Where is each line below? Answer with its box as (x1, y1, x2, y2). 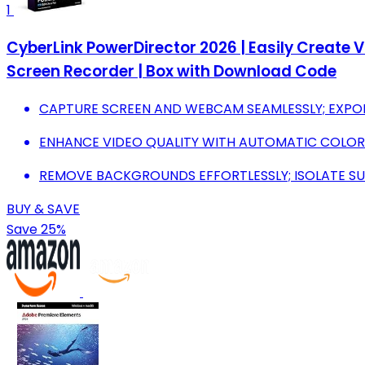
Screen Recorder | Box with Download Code (7, 60, 336, 83)
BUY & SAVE (7, 199, 80, 218)
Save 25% (7, 219, 66, 239)
